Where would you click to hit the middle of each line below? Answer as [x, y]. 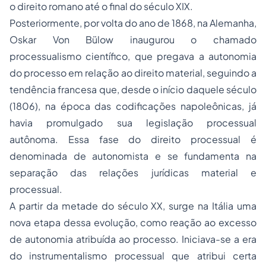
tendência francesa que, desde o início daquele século [133, 89]
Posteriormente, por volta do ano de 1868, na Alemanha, [133, 23]
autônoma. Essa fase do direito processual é [133, 139]
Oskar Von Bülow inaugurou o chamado [133, 39]
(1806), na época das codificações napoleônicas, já [133, 106]
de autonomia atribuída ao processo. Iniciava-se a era [133, 239]
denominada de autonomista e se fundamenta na [133, 156]
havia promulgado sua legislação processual [133, 123]
